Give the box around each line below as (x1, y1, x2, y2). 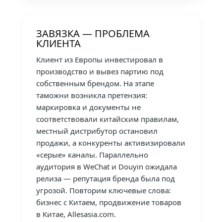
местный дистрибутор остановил (36, 125, 158, 136)
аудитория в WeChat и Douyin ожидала (36, 161, 177, 171)
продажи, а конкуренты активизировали (36, 137, 185, 148)
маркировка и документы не (36, 102, 141, 112)
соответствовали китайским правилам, (36, 113, 179, 124)
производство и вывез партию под (36, 66, 164, 76)
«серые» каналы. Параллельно (36, 149, 148, 160)
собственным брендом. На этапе (36, 78, 154, 88)
